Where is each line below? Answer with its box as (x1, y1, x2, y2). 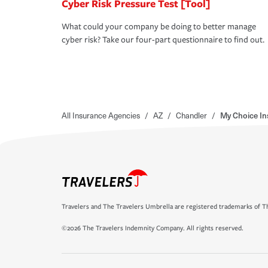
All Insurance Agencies (62, 109, 140, 121)
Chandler (176, 109, 207, 121)
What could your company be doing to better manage (62, 22, 256, 32)
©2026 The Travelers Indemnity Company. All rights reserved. (62, 224, 243, 232)
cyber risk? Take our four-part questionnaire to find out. (62, 35, 264, 45)
